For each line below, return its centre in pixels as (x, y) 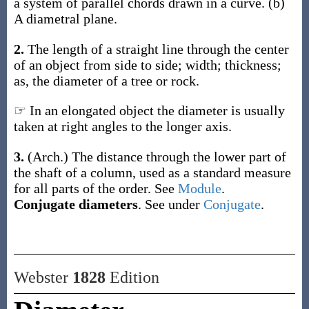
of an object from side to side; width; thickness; (147, 65)
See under (174, 204)
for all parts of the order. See (96, 188)
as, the (33, 81)
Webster (43, 277)
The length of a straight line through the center (158, 49)
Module (199, 188)
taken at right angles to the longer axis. (122, 126)
